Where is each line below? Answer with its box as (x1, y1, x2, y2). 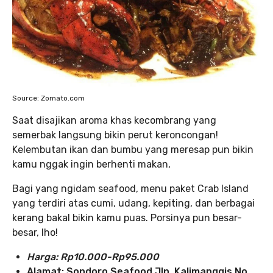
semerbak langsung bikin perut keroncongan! (12, 129, 218, 141)
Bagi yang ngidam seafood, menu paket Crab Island (12, 182, 249, 194)
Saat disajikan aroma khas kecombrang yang (12, 114, 216, 126)
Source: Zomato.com (12, 93, 85, 102)
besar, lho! (12, 226, 58, 238)
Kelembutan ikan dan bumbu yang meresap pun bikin (12, 143, 253, 155)
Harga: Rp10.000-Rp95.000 (27, 250, 159, 263)
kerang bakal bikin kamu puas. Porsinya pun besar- (12, 211, 242, 224)
